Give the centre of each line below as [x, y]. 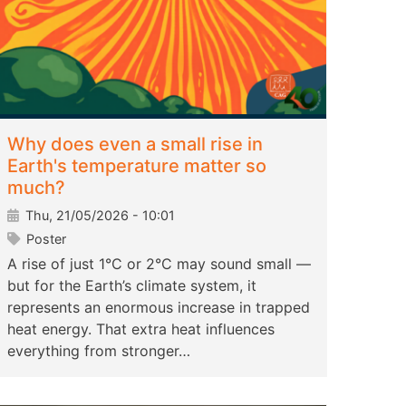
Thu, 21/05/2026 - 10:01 [98, 216]
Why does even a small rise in [135, 145]
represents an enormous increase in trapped [159, 308]
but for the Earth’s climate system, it [132, 286]
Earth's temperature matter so [137, 166]
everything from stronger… [99, 351]
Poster [44, 239]
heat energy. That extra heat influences [141, 329]
